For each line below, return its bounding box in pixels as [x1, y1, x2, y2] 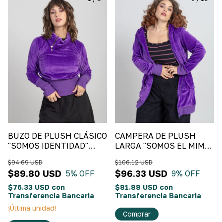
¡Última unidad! [8, 204, 56, 213]
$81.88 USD [115, 183, 160, 192]
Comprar [123, 210, 151, 219]
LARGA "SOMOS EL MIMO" [115, 141, 213, 151]
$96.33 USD [115, 168, 167, 179]
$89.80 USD [8, 168, 61, 179]
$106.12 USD [115, 159, 153, 166]
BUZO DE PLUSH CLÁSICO [8, 131, 107, 141]
